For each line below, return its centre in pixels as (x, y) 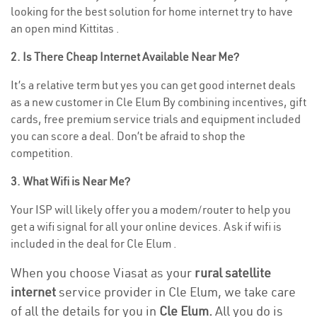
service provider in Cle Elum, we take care (176, 292)
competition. (42, 153)
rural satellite (233, 273)
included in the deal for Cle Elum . (94, 243)
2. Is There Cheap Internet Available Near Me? (125, 57)
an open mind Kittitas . (65, 28)
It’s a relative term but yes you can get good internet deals (153, 85)
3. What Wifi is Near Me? (70, 181)
